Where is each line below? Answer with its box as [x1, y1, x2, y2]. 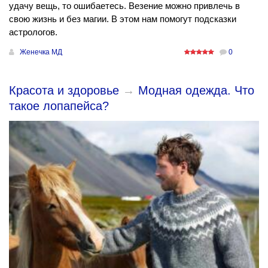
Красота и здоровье [9, 84, 119, 98]
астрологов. [9, 27, 57, 38]
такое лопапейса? [9, 99, 112, 113]
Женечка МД [20, 48, 62, 57]
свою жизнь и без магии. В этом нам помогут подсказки [9, 14, 236, 25]
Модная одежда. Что [138, 84, 254, 98]
